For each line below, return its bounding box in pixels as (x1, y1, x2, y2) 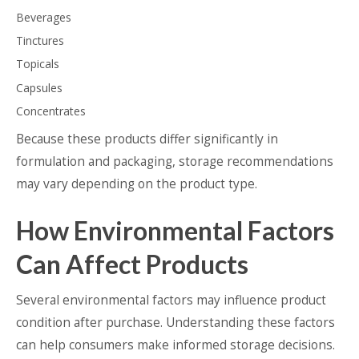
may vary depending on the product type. (16, 175, 257, 192)
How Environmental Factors (16, 214, 334, 246)
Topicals (16, 56, 59, 72)
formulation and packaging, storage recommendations (16, 152, 333, 170)
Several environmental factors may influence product (16, 291, 326, 309)
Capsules (16, 79, 63, 95)
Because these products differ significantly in (16, 130, 278, 147)
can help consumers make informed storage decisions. (16, 336, 335, 353)
